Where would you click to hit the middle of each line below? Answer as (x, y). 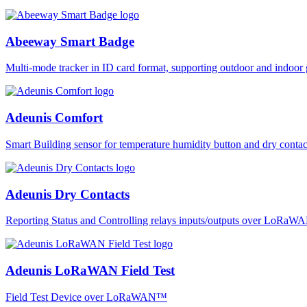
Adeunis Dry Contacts (67, 194)
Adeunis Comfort (54, 118)
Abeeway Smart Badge (70, 41)
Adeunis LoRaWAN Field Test (90, 270)
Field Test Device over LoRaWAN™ (86, 297)
